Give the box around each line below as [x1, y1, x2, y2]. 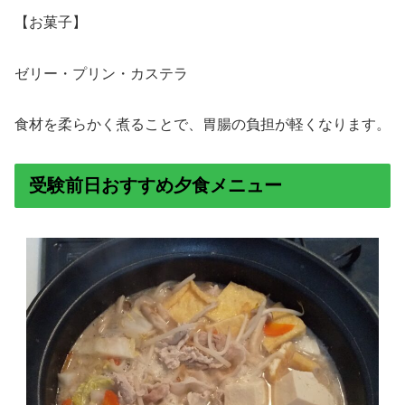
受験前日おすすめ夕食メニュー [29, 175, 282, 196]
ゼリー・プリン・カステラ [14, 65, 188, 81]
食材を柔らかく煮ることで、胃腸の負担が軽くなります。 [14, 117, 391, 133]
